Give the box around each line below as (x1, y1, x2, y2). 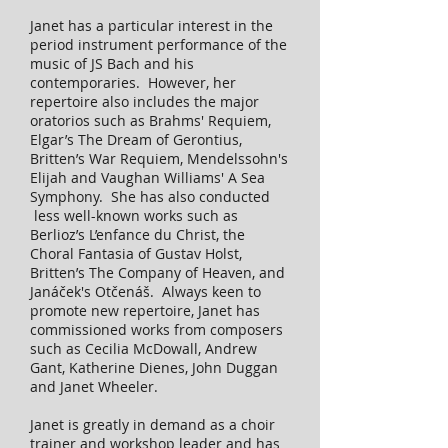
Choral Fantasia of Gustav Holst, (30, 244, 242, 263)
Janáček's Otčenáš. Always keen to (30, 282, 261, 301)
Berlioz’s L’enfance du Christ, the (30, 225, 245, 244)
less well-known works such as (30, 206, 238, 225)
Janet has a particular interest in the (30, 16, 273, 35)
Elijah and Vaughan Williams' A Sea (30, 168, 265, 187)
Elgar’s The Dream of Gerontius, (30, 130, 242, 149)
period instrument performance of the (30, 35, 287, 54)
